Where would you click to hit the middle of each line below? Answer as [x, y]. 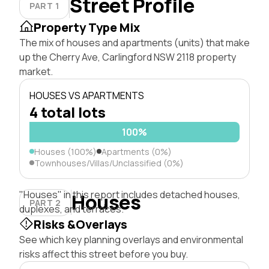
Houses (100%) [65, 151]
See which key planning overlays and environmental [131, 239]
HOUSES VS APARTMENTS [87, 95]
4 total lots [68, 112]
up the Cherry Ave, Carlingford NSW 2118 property [128, 57]
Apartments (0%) [137, 151]
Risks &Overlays [80, 224]
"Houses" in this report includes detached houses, [130, 194]
